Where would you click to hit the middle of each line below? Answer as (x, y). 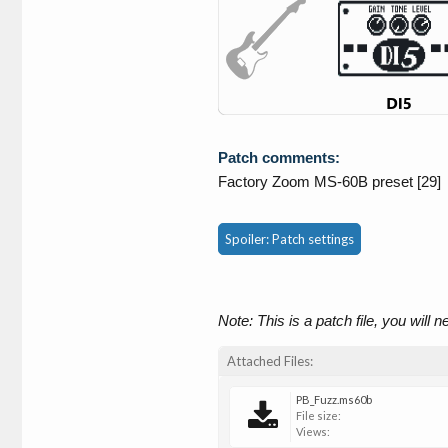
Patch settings (313, 238)
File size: (318, 415)
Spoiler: (248, 238)
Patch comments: (279, 157)
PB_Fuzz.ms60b (334, 399)
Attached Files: (270, 360)
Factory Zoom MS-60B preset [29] (329, 181)
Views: (313, 431)
